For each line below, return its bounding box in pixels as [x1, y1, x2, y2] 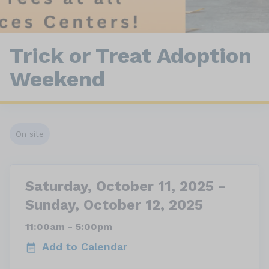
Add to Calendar [42, 240, 127, 253]
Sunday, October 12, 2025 [25, 196, 203, 213]
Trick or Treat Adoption [10, 43, 252, 68]
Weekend [10, 67, 105, 92]
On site [16, 129, 44, 139]
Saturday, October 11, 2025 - [25, 178, 226, 195]
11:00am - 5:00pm [25, 221, 112, 232]
